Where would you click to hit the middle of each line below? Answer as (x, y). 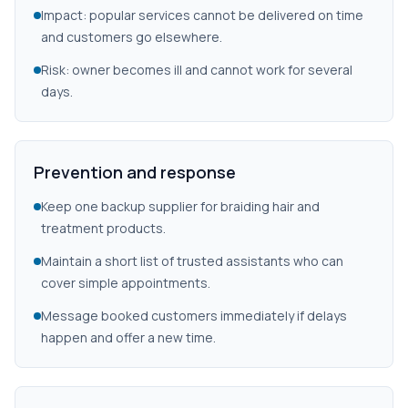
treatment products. (103, 228)
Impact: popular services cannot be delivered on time (202, 15)
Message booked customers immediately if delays (194, 316)
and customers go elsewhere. (132, 37)
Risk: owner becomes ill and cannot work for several (197, 70)
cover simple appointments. (126, 283)
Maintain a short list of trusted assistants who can (192, 261)
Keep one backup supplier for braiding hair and (180, 206)
